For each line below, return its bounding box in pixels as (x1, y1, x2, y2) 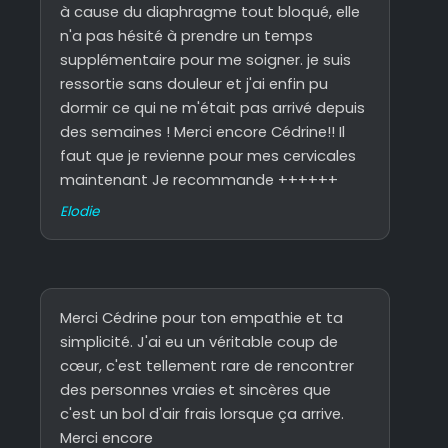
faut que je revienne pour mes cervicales (60, 145, 357, 166)
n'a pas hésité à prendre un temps (60, 25, 314, 46)
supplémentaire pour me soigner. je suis (60, 49, 352, 70)
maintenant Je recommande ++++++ (60, 169, 339, 190)
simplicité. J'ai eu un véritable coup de (60, 332, 339, 353)
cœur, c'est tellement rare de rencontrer (60, 356, 355, 377)
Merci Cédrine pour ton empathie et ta (60, 308, 344, 329)
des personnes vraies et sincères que (60, 380, 332, 401)
